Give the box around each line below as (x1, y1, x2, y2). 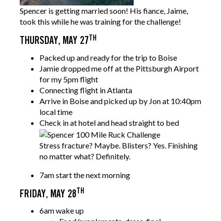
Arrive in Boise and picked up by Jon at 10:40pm (39, 96, 201, 106)
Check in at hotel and (39, 117, 111, 127)
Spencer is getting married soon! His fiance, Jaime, (20, 6, 188, 16)
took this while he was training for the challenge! (20, 17, 181, 27)
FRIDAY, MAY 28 (20, 188, 76, 199)
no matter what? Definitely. (39, 151, 130, 161)
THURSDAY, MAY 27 (20, 36, 89, 46)
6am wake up (39, 206, 84, 216)
